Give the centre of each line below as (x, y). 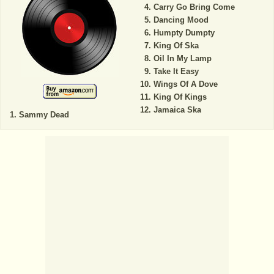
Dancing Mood (181, 20)
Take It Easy (176, 72)
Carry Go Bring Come (194, 7)
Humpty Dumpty (184, 33)
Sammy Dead (44, 115)
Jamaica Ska (177, 110)
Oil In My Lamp (182, 59)
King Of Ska (176, 46)
